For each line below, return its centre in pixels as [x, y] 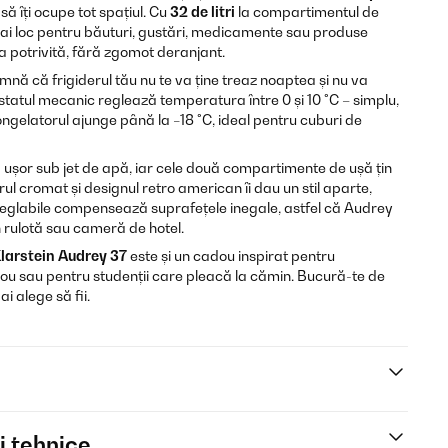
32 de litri [202, 11]
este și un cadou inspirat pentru [231, 255]
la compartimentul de [307, 11]
